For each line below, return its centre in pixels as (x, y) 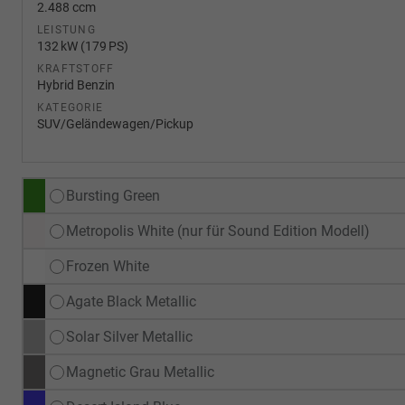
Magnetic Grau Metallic (140, 372)
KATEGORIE (71, 108)
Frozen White (108, 266)
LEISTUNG (66, 30)
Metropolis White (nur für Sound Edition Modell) (218, 231)
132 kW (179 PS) (83, 46)
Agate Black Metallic (131, 301)
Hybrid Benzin (76, 85)
